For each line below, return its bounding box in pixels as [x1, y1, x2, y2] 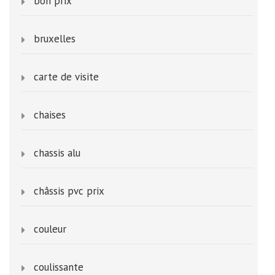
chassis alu [34, 146, 80, 160]
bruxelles [34, 32, 76, 46]
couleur [34, 222, 66, 236]
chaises [34, 108, 66, 122]
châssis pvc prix [34, 184, 104, 198]
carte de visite [34, 70, 99, 84]
